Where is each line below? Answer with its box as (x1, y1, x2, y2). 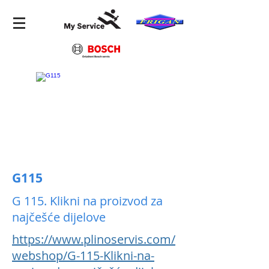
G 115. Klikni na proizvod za (12, 193, 163, 209)
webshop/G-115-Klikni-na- (12, 247, 154, 264)
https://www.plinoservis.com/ (12, 231, 175, 247)
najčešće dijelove (12, 209, 106, 225)
